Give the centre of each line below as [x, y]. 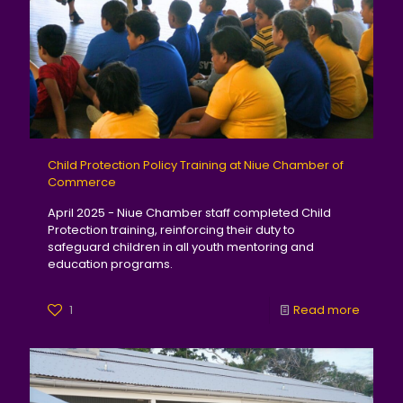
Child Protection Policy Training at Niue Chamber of [196, 165]
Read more [327, 309]
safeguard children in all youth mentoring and [181, 246]
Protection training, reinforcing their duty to [171, 229]
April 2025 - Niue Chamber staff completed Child [189, 212]
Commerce [82, 182]
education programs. [110, 264]
